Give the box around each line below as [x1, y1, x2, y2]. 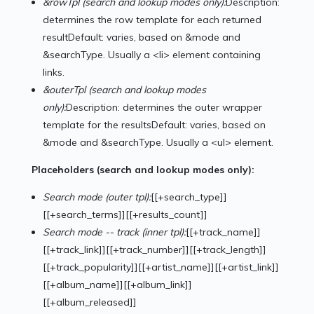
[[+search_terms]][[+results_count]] [43, 208, 208, 221]
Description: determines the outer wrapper [66, 101, 263, 114]
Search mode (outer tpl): [43, 191, 151, 204]
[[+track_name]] [186, 226, 261, 239]
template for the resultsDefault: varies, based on [43, 118, 266, 132]
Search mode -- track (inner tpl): [43, 226, 186, 239]
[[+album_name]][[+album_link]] [43, 278, 193, 292]
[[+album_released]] [43, 296, 137, 309]
